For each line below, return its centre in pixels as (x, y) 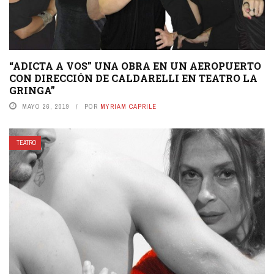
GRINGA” (32, 91)
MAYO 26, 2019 (46, 107)
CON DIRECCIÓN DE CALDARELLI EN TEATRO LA (133, 78)
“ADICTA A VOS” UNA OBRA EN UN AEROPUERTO (135, 66)
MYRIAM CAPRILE (128, 107)
